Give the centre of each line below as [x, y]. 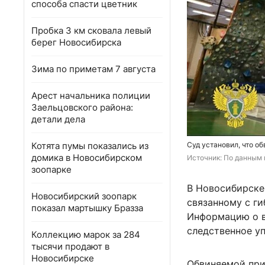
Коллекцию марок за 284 [86, 235]
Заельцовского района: [82, 107]
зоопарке [51, 169]
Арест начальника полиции [91, 96]
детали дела [58, 119]
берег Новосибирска [76, 42]
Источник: [205, 158]
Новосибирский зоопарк [84, 196]
